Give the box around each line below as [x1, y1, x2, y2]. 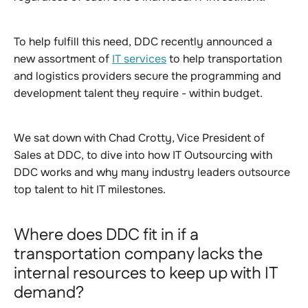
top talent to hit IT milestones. [14, 182, 166, 197]
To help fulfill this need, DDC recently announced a [14, 34, 272, 49]
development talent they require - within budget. [14, 86, 263, 100]
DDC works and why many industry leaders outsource [14, 165, 290, 179]
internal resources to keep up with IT [14, 262, 278, 285]
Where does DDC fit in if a [14, 223, 199, 247]
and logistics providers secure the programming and [14, 69, 281, 83]
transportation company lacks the [14, 243, 263, 266]
